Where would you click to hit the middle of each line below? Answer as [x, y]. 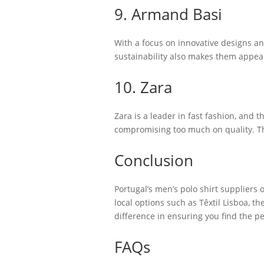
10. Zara [143, 87]
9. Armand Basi [168, 14]
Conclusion [154, 160]
